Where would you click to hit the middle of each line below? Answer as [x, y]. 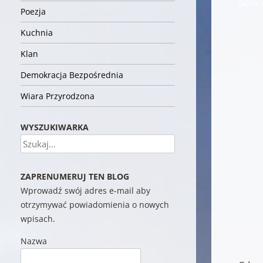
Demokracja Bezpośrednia [72, 75]
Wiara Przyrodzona [58, 96]
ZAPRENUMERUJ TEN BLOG [75, 176]
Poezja [33, 11]
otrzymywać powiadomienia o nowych [95, 205]
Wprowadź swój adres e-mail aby [86, 190]
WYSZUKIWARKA [55, 127]
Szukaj [33, 141]
